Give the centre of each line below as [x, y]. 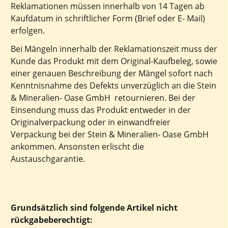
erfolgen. [28, 31]
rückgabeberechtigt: [52, 220]
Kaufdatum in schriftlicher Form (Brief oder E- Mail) [108, 18]
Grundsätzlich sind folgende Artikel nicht [94, 208]
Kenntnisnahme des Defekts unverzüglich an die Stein [113, 85]
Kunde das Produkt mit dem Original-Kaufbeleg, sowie [114, 61]
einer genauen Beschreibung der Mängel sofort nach [112, 73]
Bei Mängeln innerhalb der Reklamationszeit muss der [114, 49]
